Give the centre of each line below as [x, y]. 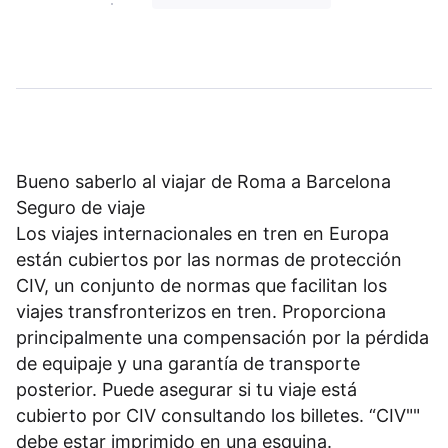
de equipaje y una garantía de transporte [188, 364]
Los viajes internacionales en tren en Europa [202, 234]
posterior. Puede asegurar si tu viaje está [186, 390]
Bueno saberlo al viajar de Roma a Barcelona [203, 182]
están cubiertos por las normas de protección [209, 260]
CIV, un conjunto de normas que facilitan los [201, 286]
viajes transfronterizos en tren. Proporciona [201, 312]
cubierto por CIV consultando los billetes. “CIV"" [218, 416]
